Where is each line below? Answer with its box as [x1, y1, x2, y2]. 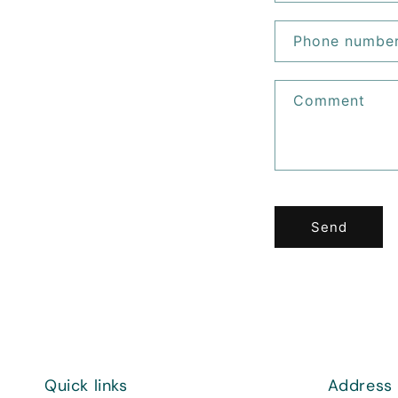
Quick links [44, 375, 128, 396]
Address [327, 375, 393, 396]
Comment [293, 92, 365, 109]
